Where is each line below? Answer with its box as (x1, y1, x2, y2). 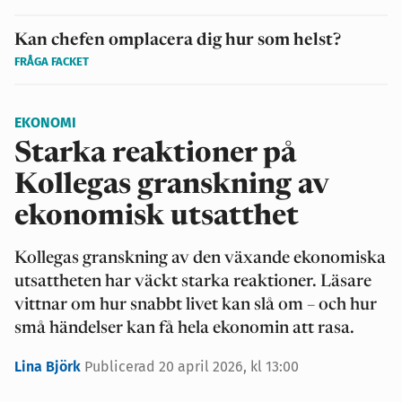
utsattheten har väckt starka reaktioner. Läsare (14, 273, 371, 291)
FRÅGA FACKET (14, 54, 89, 68)
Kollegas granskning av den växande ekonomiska (14, 249, 386, 267)
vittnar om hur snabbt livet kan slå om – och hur (14, 296, 377, 314)
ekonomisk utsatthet (14, 202, 299, 232)
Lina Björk (14, 357, 84, 375)
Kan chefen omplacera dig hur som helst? (14, 31, 341, 49)
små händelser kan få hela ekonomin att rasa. (14, 319, 354, 337)
